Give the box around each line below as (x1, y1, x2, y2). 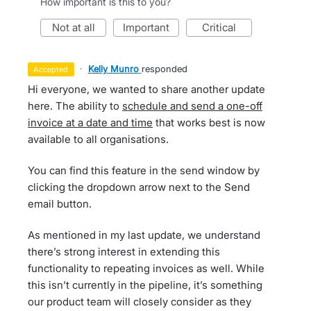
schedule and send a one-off (122, 99, 262, 112)
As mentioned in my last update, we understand (28, 228, 260, 242)
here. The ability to (28, 99, 122, 112)
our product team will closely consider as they (28, 295, 251, 308)
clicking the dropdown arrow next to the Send (28, 180, 250, 194)
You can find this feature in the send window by (28, 164, 260, 177)
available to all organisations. (28, 133, 169, 146)
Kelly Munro (87, 63, 139, 74)
